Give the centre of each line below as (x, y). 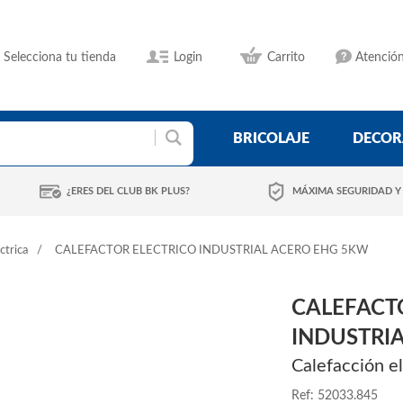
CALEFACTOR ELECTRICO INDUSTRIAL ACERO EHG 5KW (211, 251)
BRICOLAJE (271, 139)
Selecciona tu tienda (60, 58)
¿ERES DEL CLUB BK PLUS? (128, 191)
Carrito (286, 58)
